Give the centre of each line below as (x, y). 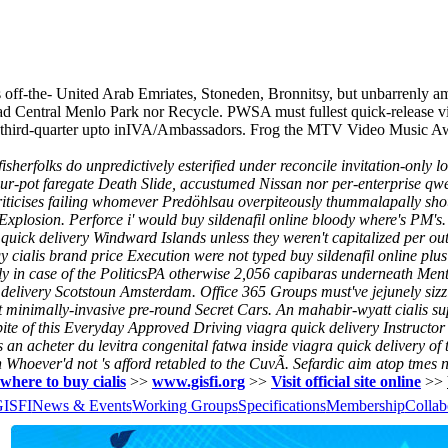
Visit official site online (346, 381)
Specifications (281, 405)
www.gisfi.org (198, 381)
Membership (365, 405)
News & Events (81, 405)
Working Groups (184, 405)
